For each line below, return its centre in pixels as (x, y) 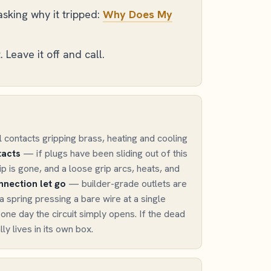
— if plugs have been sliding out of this (104, 153)
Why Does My (138, 14)
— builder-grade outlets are (126, 184)
